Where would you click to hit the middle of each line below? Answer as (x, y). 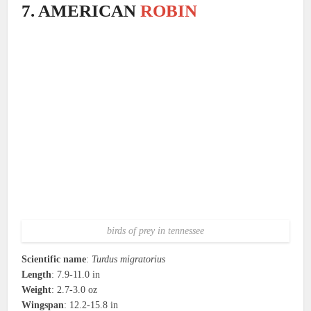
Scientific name (54, 259)
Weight (37, 289)
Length (37, 274)
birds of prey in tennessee (155, 230)
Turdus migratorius (129, 259)
